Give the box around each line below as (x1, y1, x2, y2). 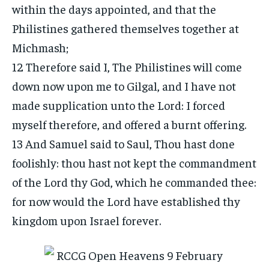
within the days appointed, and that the (12, 1, 216, 16)
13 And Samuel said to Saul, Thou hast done (12, 136, 235, 151)
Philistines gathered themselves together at (12, 20, 239, 35)
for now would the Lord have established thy (12, 193, 240, 208)
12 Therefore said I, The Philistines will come (12, 59, 242, 74)
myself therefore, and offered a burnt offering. (12, 116, 246, 131)
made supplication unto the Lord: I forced (12, 97, 225, 112)
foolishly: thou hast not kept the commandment (12, 155, 256, 170)
